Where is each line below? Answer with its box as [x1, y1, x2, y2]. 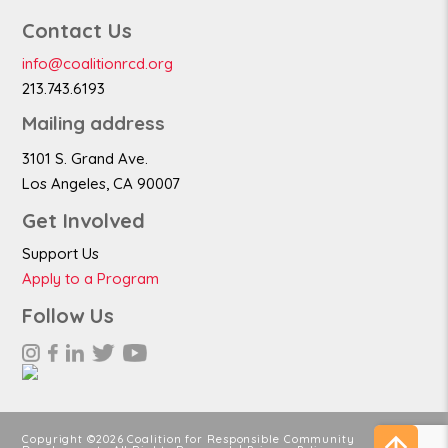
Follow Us [22, 303, 114, 329]
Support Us [22, 244, 99, 264]
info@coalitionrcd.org [22, 54, 173, 74]
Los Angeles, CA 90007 [22, 174, 180, 194]
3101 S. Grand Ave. [22, 149, 148, 169]
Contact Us [22, 18, 132, 44]
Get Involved [22, 208, 145, 234]
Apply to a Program [22, 269, 159, 289]
